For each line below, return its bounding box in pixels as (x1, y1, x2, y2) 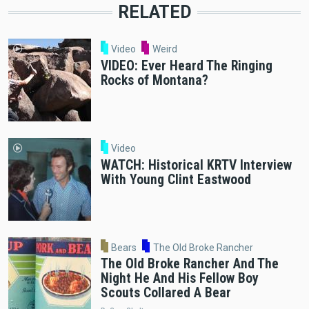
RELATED (117, 2, 192, 23)
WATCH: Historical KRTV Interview (100, 157, 292, 173)
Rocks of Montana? (100, 72, 208, 88)
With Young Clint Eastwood (100, 171, 251, 188)
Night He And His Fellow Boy (100, 270, 259, 287)
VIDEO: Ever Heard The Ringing (100, 57, 272, 74)
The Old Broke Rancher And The (100, 256, 279, 272)
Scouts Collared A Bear (100, 285, 231, 301)
